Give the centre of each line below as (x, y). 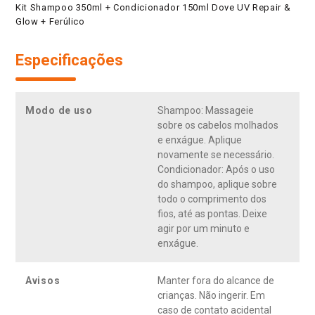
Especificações (69, 60)
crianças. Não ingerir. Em (211, 296)
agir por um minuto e (204, 229)
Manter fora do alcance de (216, 281)
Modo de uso (59, 111)
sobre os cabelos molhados (218, 126)
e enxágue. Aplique (200, 140)
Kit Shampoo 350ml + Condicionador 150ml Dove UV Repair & (153, 8)
